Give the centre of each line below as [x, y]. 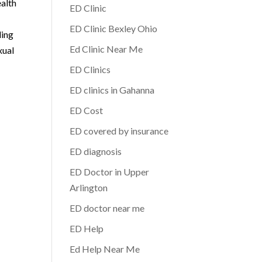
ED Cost [87, 110]
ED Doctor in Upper [110, 172]
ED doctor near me [107, 208]
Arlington [89, 187]
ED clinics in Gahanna [112, 90]
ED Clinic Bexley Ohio [114, 28]
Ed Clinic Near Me [106, 49]
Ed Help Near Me [105, 249]
